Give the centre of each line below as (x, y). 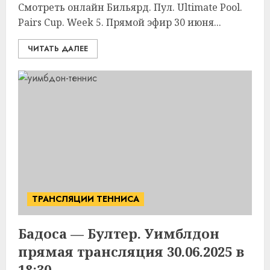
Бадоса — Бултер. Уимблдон (119, 233)
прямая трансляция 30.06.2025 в (131, 251)
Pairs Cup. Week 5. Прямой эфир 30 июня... (120, 22)
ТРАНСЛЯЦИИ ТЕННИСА (86, 199)
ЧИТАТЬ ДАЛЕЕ (58, 49)
